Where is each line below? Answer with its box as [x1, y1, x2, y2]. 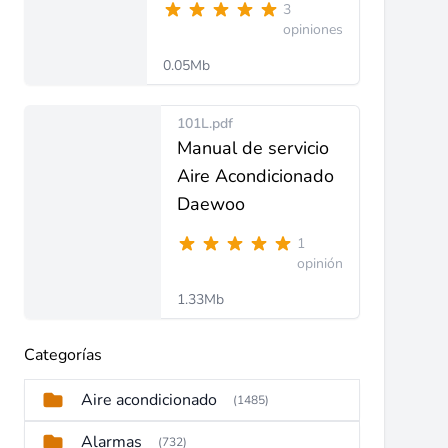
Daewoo [177, 192, 245, 216]
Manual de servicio [177, 136, 329, 160]
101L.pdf [177, 114, 233, 133]
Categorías [24, 344, 102, 366]
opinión [297, 254, 343, 273]
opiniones [283, 20, 343, 39]
